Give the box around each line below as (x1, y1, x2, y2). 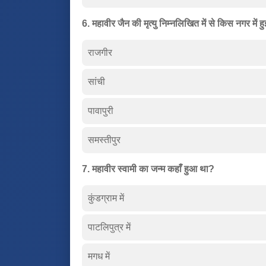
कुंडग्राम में (88, 192, 124, 203)
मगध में (88, 251, 110, 261)
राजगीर (88, 47, 112, 58)
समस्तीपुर (88, 134, 121, 145)
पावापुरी (88, 105, 113, 116)
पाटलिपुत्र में (88, 221, 131, 232)
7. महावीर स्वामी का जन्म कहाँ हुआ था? (82, 163, 214, 174)
